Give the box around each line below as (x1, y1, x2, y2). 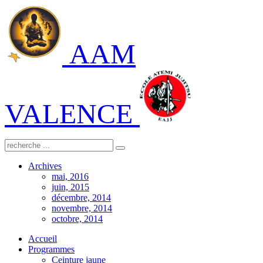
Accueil (28, 234, 57, 244)
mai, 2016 (52, 171, 89, 181)
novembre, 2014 (52, 203, 112, 213)
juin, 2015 (52, 182, 89, 192)
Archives (28, 161, 62, 171)
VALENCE (5, 98, 140, 129)
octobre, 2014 (52, 214, 103, 224)
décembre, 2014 (52, 193, 111, 203)
